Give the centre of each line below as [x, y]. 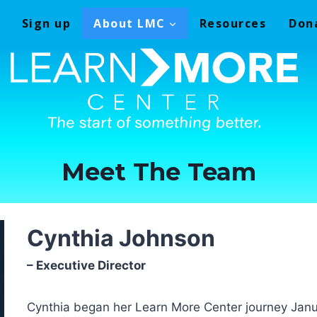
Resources [232, 23]
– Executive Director [87, 266]
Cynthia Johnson [121, 238]
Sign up [46, 23]
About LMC [129, 23]
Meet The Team [158, 172]
